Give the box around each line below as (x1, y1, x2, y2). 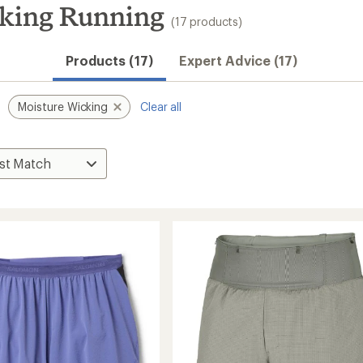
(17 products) (171, 15, 242, 28)
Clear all (140, 100, 181, 113)
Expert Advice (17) (178, 53, 298, 68)
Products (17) (65, 53, 153, 68)
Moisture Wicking (18, 100, 109, 113)
